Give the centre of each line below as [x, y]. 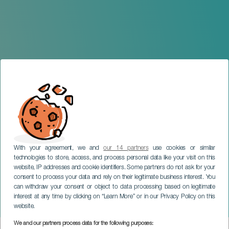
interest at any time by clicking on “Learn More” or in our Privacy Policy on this [114, 197]
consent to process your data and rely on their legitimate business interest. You [114, 177]
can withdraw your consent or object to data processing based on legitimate [114, 187]
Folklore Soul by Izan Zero [111, 210]
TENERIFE [44, 193]
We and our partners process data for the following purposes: [84, 224]
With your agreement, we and [59, 148]
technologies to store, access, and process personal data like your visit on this [114, 158]
